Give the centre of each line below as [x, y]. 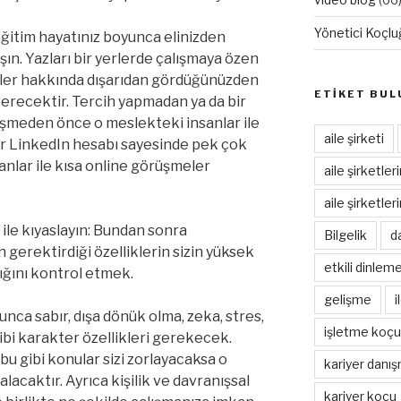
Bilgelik [345, 235]
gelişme [347, 299]
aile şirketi [354, 138]
